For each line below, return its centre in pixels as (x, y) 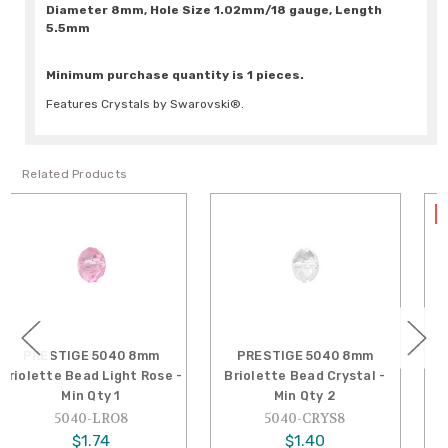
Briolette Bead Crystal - (118, 375)
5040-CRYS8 (118, 418)
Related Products (75, 174)
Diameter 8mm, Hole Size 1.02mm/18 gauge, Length (214, 10)
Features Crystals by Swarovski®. (145, 104)
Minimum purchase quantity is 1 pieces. (175, 75)
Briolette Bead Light (331, 375)
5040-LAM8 (332, 418)
